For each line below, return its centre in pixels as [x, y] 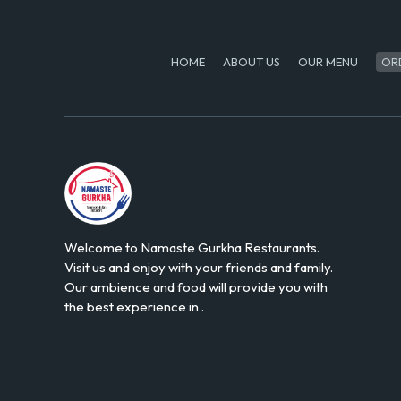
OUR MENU [328, 62]
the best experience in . [134, 307]
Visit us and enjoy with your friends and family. [199, 267]
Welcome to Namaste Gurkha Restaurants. [192, 247]
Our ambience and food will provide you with [196, 287]
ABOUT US [251, 62]
